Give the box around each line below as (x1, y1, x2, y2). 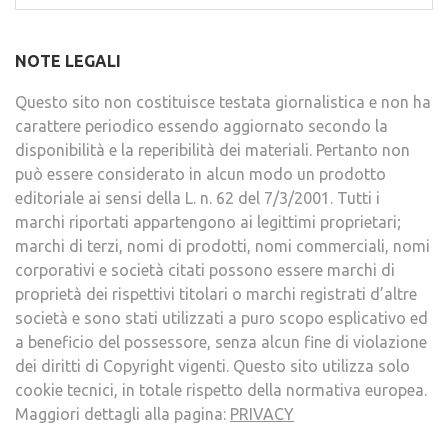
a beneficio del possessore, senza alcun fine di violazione (15, 333, 427, 351)
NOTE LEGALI (15, 52, 121, 70)
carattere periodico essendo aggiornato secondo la (15, 117, 388, 135)
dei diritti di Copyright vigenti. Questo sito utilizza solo (15, 357, 410, 375)
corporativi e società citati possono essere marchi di (15, 261, 395, 279)
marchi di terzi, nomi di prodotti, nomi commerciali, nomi (15, 237, 430, 255)
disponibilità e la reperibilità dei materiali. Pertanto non (15, 141, 410, 159)
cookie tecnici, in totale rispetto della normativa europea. (15, 381, 427, 399)
